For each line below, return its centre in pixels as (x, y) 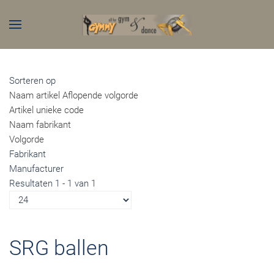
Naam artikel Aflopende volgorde (74, 95)
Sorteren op (32, 81)
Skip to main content (62, 20)
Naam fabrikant (40, 125)
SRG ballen (59, 248)
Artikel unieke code (46, 110)
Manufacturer (36, 169)
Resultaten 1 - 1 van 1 (53, 183)
